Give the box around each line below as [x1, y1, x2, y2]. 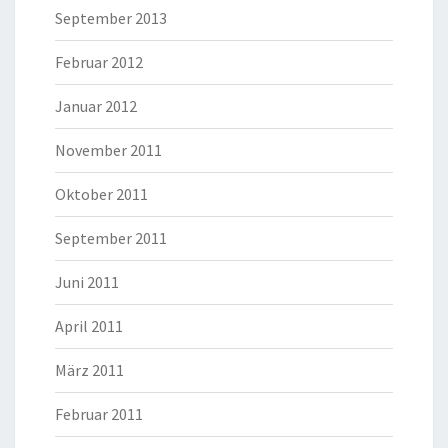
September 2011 [55, 227, 167, 248]
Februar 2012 [55, 51, 143, 72]
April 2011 [55, 315, 123, 336]
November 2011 [55, 139, 162, 160]
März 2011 [55, 359, 124, 380]
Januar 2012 [55, 95, 137, 116]
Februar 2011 [55, 403, 143, 424]
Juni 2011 [55, 271, 119, 292]
